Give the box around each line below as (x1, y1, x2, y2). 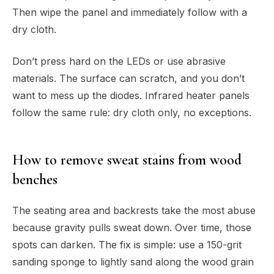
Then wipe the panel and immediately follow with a (12, 6, 247, 18)
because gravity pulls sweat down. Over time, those (12, 221, 251, 234)
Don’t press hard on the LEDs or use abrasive (12, 54, 226, 67)
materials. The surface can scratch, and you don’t (12, 72, 245, 84)
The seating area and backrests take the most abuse (12, 204, 256, 217)
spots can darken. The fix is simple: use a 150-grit (12, 238, 242, 251)
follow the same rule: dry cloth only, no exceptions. (12, 106, 251, 119)
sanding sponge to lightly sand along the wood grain (12, 255, 254, 268)
